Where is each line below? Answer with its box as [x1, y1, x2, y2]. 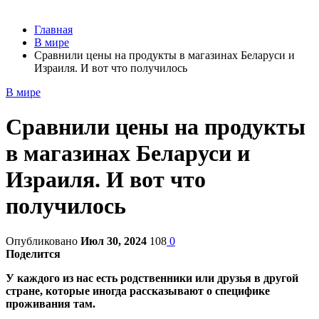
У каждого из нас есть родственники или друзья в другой [6, 271, 298, 284]
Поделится [6, 247, 61, 260]
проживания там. [6, 297, 95, 310]
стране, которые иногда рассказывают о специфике [6, 284, 270, 297]
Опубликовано [6, 234, 80, 247]
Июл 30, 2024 [80, 234, 147, 247]
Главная [34, 23, 73, 36]
